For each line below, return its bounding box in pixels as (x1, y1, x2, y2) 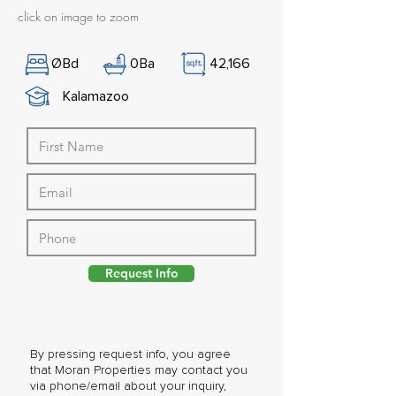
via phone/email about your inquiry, (30, 380, 226, 392)
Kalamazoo (63, 88, 129, 105)
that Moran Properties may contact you (30, 364, 247, 377)
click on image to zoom (18, 8, 139, 25)
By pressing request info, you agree (30, 348, 231, 361)
